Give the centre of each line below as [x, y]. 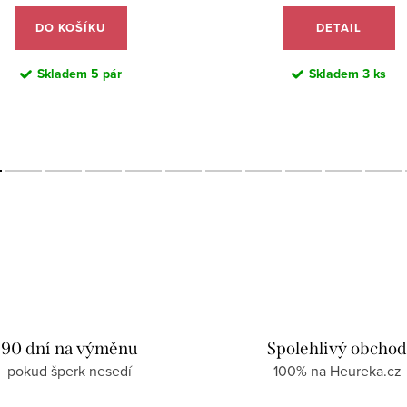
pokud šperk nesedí [70, 370]
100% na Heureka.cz [337, 370]
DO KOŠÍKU [70, 27]
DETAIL [338, 27]
